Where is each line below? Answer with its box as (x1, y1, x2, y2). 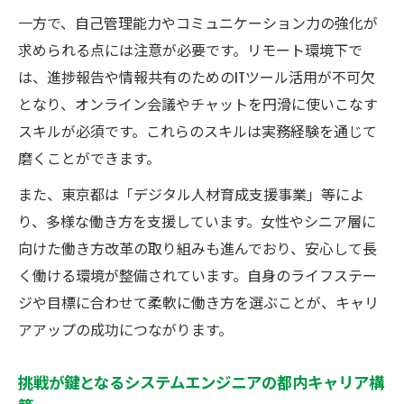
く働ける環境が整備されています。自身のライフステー (18, 263, 377, 286)
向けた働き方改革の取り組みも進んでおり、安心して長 (18, 236, 377, 259)
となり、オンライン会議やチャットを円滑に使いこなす (18, 92, 378, 115)
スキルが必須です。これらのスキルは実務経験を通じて (18, 119, 377, 142)
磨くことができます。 (18, 146, 161, 169)
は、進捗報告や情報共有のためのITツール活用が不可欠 (18, 65, 375, 87)
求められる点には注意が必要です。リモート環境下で (18, 38, 363, 60)
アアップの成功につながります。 (18, 317, 233, 340)
